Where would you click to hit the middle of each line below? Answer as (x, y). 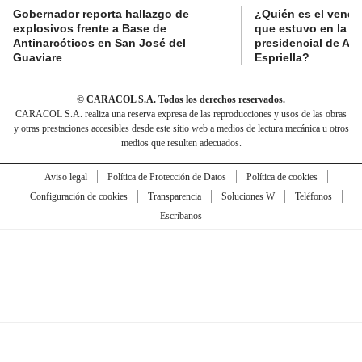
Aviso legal (65, 177)
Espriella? (282, 57)
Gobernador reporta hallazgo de (101, 13)
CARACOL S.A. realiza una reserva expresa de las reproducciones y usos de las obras (181, 114)
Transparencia (174, 196)
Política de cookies (282, 177)
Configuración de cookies (78, 196)
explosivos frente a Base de (90, 28)
